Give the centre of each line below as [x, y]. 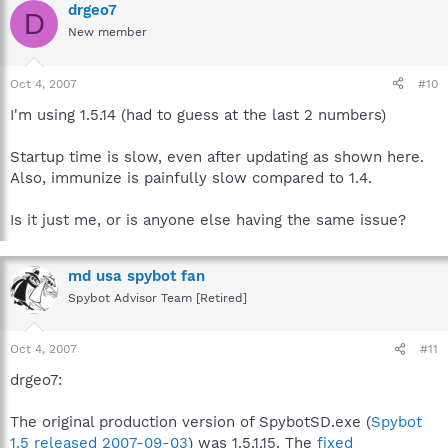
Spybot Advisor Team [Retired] [157, 297]
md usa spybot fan [136, 275]
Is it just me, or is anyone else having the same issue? [208, 219]
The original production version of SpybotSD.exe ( [190, 422]
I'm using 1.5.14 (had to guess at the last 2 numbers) [198, 114]
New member [107, 32]
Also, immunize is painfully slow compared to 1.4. [191, 177]
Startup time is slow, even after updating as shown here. [217, 156]
